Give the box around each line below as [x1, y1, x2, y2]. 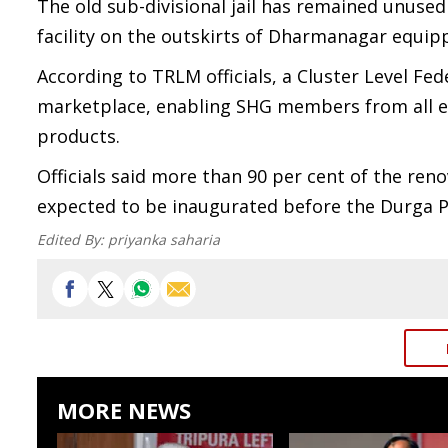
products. [37, 124, 120, 148]
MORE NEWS [57, 395, 191, 425]
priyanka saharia [108, 230, 220, 249]
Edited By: [37, 230, 108, 249]
